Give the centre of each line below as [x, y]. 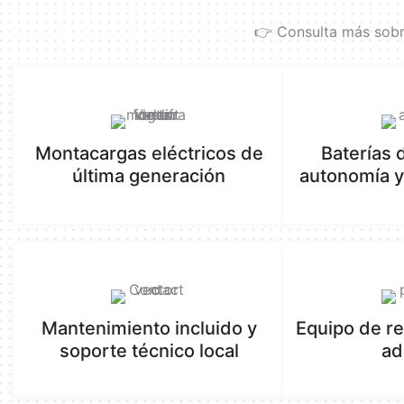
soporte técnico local [149, 350]
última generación [149, 175]
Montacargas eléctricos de [149, 153]
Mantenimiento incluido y [149, 328]
